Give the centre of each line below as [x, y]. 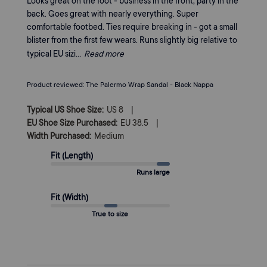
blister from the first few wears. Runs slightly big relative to [132, 40]
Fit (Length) [72, 155]
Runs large [153, 172]
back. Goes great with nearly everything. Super [112, 13]
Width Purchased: [59, 136]
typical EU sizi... [54, 53]
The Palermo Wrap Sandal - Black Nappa [149, 84]
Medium [109, 136]
